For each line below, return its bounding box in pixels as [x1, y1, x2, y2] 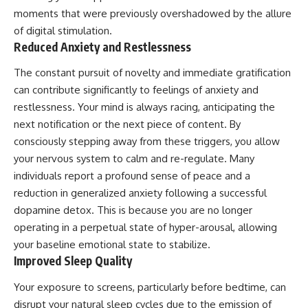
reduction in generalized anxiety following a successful [14, 186, 267, 200]
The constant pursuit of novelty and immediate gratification [14, 66, 291, 80]
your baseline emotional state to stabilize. [14, 238, 210, 252]
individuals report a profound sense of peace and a [14, 169, 250, 183]
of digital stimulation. [14, 23, 112, 37]
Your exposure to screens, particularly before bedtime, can [14, 280, 286, 294]
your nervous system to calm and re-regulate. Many [14, 152, 254, 166]
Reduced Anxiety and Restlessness [14, 38, 191, 54]
